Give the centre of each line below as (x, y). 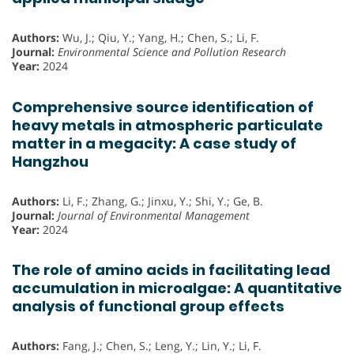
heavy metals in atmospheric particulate (168, 125)
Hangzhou (50, 161)
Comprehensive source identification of (163, 107)
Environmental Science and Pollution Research (172, 52)
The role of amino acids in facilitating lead (171, 269)
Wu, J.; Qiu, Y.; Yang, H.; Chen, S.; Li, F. (159, 38)
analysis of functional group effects (148, 306)
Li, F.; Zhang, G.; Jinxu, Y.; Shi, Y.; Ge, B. (161, 201)
